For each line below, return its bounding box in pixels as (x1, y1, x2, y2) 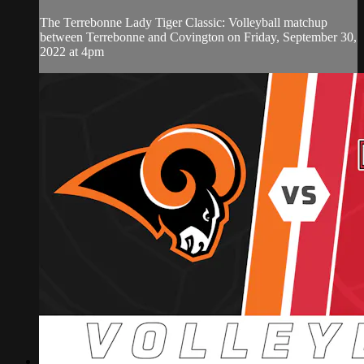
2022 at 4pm (40, 44, 104, 58)
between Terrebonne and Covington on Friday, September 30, (40, 29, 357, 44)
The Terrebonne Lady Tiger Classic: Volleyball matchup (40, 15, 327, 29)
